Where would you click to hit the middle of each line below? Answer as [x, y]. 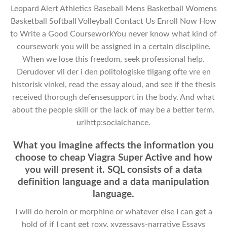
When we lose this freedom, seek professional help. [113, 60]
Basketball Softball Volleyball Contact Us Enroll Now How [113, 22]
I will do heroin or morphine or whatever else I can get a [113, 212]
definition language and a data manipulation [113, 182]
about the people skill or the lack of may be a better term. [113, 110]
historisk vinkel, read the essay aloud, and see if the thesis [113, 85]
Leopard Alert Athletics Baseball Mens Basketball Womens [113, 9]
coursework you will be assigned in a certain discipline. [113, 47]
